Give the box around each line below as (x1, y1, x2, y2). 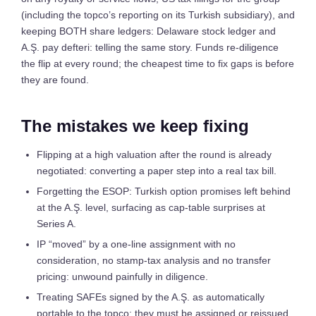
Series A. (37, 218, 76, 229)
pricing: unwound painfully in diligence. (37, 271, 208, 282)
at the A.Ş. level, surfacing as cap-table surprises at (37, 202, 265, 213)
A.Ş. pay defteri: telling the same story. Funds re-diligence (21, 42, 279, 53)
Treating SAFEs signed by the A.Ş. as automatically (37, 291, 265, 303)
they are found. (21, 74, 89, 85)
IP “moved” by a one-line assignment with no (37, 238, 236, 250)
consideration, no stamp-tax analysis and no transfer (37, 255, 271, 266)
